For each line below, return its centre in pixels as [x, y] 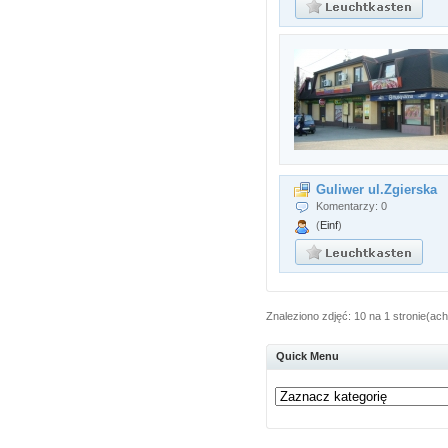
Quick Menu [308, 356]
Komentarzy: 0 [352, 206]
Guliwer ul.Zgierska [377, 189]
